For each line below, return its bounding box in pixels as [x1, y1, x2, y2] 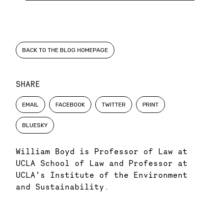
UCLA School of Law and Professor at [16, 158, 188, 168]
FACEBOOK [55, 101, 85, 108]
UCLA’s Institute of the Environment [16, 170, 188, 180]
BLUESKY [22, 122, 48, 129]
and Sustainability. [16, 182, 109, 192]
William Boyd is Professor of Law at [16, 146, 188, 156]
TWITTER [102, 101, 126, 108]
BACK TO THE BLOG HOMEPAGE [22, 47, 108, 54]
